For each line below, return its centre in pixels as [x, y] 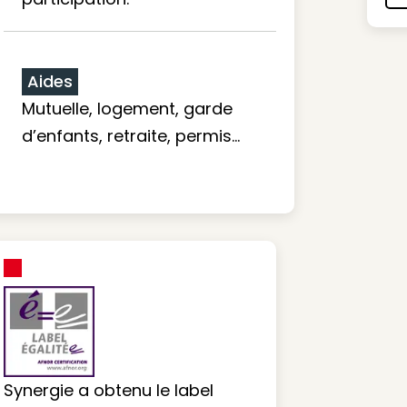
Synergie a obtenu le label [109, 390]
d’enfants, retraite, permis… [131, 136]
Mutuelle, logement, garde [127, 109]
